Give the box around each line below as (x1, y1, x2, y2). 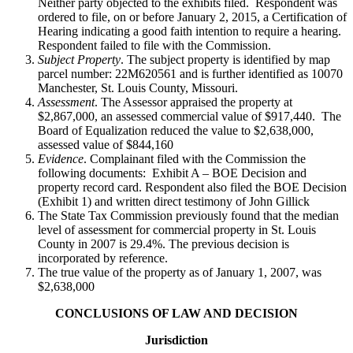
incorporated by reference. (38, 251, 168, 266)
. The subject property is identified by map (121, 53, 330, 67)
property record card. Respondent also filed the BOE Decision (38, 180, 347, 195)
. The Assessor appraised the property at (95, 95, 292, 110)
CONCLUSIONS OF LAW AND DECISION (55, 307, 298, 321)
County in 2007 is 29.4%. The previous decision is (38, 237, 289, 251)
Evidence (38, 152, 84, 166)
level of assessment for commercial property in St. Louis (38, 223, 316, 237)
